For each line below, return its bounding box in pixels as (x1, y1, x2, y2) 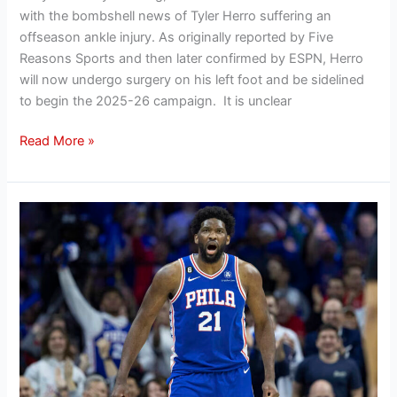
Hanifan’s (19, 203, 75, 220)
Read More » (19, 133, 96, 150)
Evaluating (19, 267, 82, 284)
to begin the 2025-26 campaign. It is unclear (19, 92, 292, 109)
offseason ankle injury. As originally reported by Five (19, 28, 334, 45)
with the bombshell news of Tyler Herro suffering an (19, 7, 332, 24)
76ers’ (19, 331, 56, 347)
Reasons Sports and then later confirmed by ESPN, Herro (19, 50, 364, 66)
